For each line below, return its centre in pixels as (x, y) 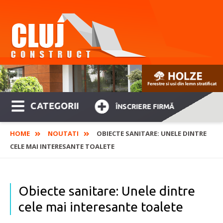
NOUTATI (63, 134)
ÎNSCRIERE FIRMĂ (145, 107)
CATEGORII (55, 106)
